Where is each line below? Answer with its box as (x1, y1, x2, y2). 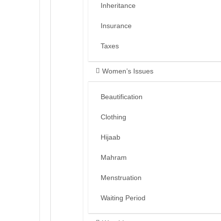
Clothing (101, 113, 126, 121)
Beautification (101, 93, 143, 101)
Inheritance (101, 1, 136, 10)
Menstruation (101, 174, 142, 182)
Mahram (101, 153, 127, 162)
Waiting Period (101, 194, 146, 202)
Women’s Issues (102, 67, 153, 75)
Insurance (101, 22, 132, 30)
